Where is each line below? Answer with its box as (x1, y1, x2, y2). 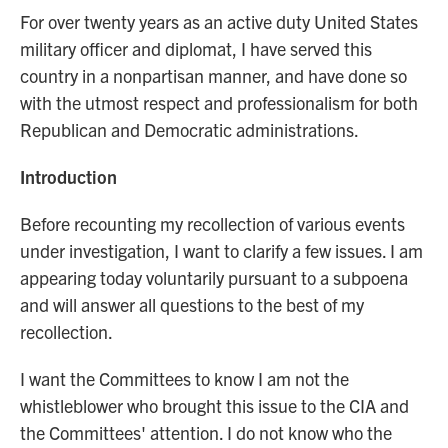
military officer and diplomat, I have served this (20, 37, 372, 60)
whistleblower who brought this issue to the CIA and (20, 394, 409, 417)
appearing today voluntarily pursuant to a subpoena (20, 266, 408, 289)
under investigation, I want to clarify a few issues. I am (20, 239, 423, 262)
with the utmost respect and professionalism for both (20, 91, 418, 114)
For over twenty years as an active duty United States (20, 10, 418, 33)
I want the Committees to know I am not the (20, 367, 349, 390)
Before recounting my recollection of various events (20, 212, 405, 235)
